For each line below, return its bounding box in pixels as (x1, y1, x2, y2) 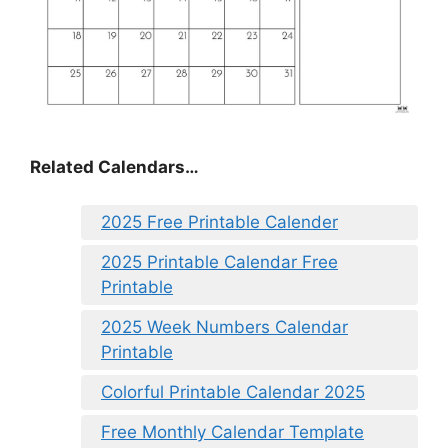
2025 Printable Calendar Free (101, 252, 338, 273)
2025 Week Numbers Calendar (101, 317, 348, 338)
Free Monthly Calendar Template (101, 422, 364, 443)
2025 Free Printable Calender (101, 212, 338, 233)
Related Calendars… (30, 156, 199, 177)
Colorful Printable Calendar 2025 (101, 382, 365, 403)
